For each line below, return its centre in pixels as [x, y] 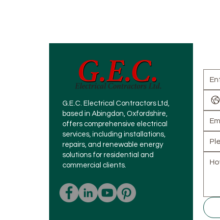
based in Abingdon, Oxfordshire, [115, 114]
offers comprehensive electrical [115, 124]
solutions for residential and [108, 155]
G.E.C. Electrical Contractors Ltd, [116, 103]
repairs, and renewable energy [113, 145]
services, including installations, [114, 134]
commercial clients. [94, 165]
